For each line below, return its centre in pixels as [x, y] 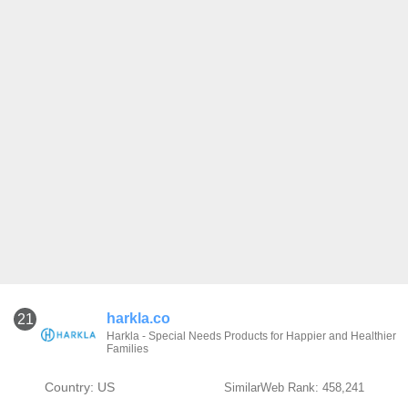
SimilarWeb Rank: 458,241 [294, 388]
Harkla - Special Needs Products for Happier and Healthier [252, 336]
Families [128, 349]
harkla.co [139, 318]
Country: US [79, 387]
